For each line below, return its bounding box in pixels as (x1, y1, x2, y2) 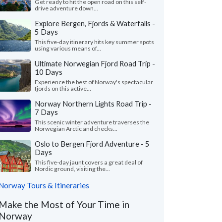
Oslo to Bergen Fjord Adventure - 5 (35, 139, 150, 148)
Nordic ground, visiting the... (35, 165, 110, 172)
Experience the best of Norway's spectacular (35, 78, 153, 86)
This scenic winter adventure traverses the (35, 118, 149, 126)
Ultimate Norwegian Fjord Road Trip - (35, 59, 155, 68)
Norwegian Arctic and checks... (35, 125, 117, 132)
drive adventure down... (35, 4, 98, 12)
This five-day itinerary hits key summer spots (35, 38, 154, 46)
